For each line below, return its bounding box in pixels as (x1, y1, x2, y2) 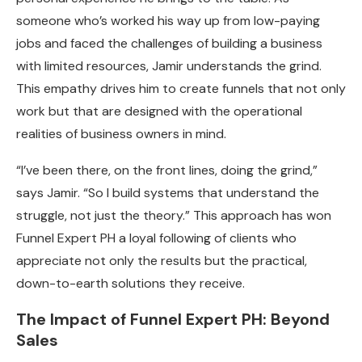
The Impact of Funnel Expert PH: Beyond (16, 309, 330, 330)
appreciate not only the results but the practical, (16, 252, 307, 270)
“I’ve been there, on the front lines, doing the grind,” (16, 162, 318, 179)
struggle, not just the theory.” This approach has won (16, 207, 331, 225)
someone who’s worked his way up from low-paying (16, 12, 320, 30)
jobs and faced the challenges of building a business (16, 35, 322, 53)
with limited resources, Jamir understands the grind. (16, 57, 322, 75)
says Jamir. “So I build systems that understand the (16, 184, 319, 202)
